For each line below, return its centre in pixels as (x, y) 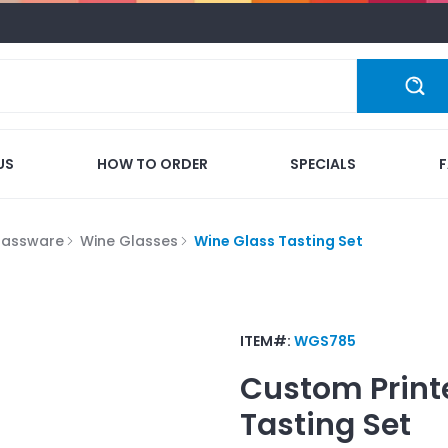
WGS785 (325, 340)
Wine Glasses (129, 240)
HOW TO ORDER (152, 163)
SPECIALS (323, 163)
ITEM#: (267, 340)
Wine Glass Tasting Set (278, 240)
